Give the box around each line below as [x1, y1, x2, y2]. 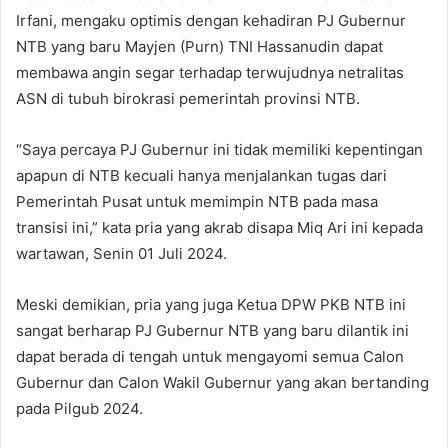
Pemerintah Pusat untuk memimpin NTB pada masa [16, 192, 378, 211]
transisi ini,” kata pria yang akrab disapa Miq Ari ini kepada [16, 218, 423, 237]
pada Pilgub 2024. [16, 399, 143, 418]
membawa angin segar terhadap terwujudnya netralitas [16, 63, 404, 82]
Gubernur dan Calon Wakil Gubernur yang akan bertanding [16, 373, 429, 392]
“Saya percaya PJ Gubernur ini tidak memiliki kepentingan [16, 140, 423, 159]
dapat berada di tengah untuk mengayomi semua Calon [16, 347, 404, 366]
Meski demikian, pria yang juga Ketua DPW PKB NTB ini [16, 295, 406, 314]
